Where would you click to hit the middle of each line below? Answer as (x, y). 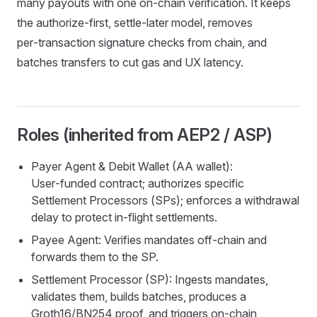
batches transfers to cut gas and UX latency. (130, 62)
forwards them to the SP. (95, 257)
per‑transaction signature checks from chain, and (142, 42)
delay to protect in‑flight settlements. (124, 217)
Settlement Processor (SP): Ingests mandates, (150, 279)
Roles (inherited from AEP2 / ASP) (145, 135)
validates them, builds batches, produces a (139, 296)
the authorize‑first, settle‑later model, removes (135, 23)
